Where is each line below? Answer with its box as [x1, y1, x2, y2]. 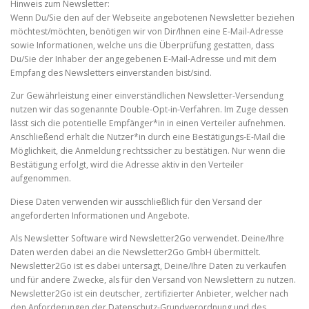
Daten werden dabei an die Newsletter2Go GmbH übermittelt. [10, 246, 261, 258]
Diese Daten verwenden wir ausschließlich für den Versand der [10, 195, 262, 208]
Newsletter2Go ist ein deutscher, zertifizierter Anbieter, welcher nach [10, 287, 288, 299]
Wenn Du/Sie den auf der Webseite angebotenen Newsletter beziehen [10, 12, 295, 24]
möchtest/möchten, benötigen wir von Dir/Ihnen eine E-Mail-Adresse [10, 26, 283, 38]
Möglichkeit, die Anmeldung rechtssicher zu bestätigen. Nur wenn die [10, 145, 286, 157]
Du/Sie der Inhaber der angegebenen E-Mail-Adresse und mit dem [10, 53, 277, 66]
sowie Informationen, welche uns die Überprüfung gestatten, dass [10, 39, 274, 52]
